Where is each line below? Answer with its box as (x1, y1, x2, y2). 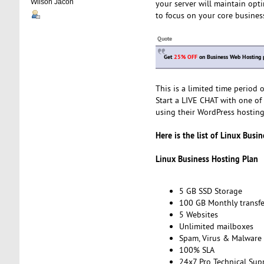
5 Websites (179, 209, 218, 220)
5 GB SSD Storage (179, 186, 242, 197)
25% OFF (173, 52, 197, 61)
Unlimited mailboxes (179, 221, 253, 232)
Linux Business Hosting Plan (155, 153, 258, 164)
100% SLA (179, 245, 214, 256)
